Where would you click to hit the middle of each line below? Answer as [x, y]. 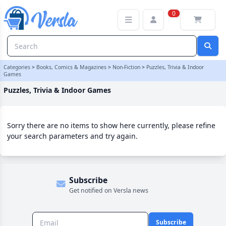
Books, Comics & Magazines [71, 67]
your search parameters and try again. [72, 136]
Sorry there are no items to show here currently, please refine [111, 125]
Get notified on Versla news [108, 190]
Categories [17, 67]
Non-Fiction [126, 67]
